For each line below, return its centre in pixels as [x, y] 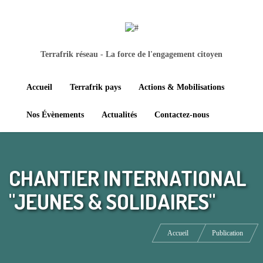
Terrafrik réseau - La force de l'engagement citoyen [131, 54]
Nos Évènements [55, 115]
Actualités [119, 115]
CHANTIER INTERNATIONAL [128, 178]
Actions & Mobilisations [181, 87]
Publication [227, 233]
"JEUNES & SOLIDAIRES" [112, 202]
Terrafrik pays [95, 87]
